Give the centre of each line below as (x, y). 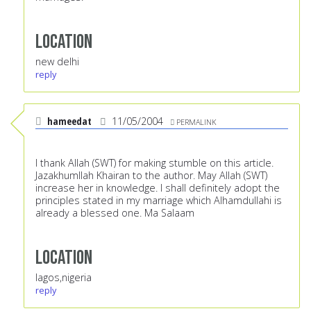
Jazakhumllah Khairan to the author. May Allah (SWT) (151, 176)
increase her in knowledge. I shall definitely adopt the (158, 188)
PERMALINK (196, 122)
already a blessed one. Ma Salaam (115, 213)
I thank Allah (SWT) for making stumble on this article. (154, 163)
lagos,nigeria (64, 278)
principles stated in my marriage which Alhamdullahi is (159, 201)
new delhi (57, 62)
